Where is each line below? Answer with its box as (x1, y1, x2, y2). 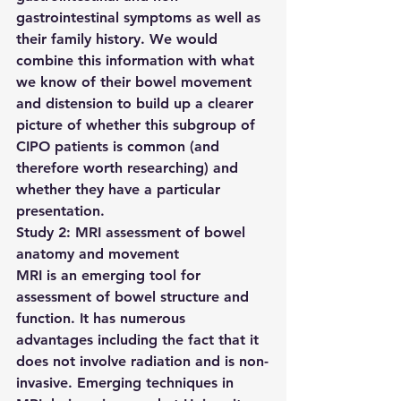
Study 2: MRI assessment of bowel (16, 224, 250, 241)
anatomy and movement (16, 245, 179, 262)
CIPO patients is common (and (16, 138, 224, 155)
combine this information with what (16, 52, 259, 69)
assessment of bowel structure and (16, 288, 253, 305)
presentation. (16, 202, 105, 219)
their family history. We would (16, 30, 222, 47)
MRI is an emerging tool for (16, 267, 205, 284)
